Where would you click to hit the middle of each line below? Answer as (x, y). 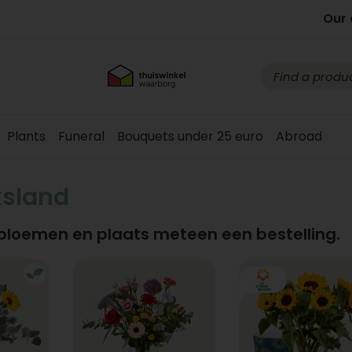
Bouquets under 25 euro (190, 136)
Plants (26, 136)
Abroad (299, 136)
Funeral (81, 136)
